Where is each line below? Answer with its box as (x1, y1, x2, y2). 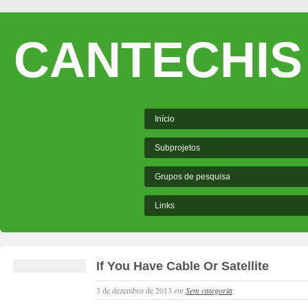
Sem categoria (186, 285, 233, 296)
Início (155, 114, 175, 124)
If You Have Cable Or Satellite (96, 259, 269, 273)
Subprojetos (155, 143, 200, 153)
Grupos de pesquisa (155, 172, 230, 181)
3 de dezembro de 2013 (96, 285, 175, 296)
